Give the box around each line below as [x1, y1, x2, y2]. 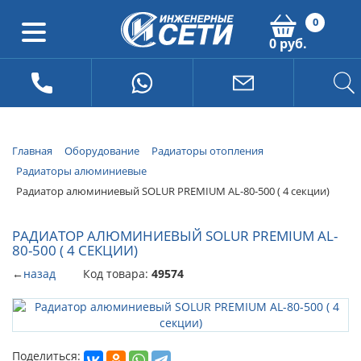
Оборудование [64, 143, 139, 158]
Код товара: [83, 266, 151, 282]
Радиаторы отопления [151, 143, 263, 158]
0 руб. [269, 35, 308, 52]
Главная [12, 143, 52, 158]
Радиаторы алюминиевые [16, 163, 147, 178]
